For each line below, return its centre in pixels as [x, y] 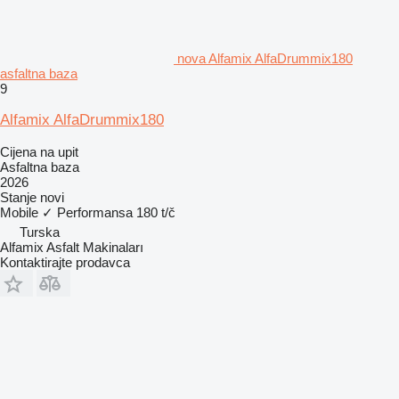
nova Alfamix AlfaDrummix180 [265, 58]
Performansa [95, 212]
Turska [40, 232]
